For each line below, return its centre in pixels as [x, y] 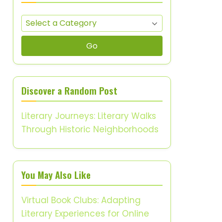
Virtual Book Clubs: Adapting [81, 200]
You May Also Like [56, 175]
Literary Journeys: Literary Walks [89, 116]
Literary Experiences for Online [85, 214]
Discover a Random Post [69, 90]
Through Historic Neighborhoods [90, 129]
